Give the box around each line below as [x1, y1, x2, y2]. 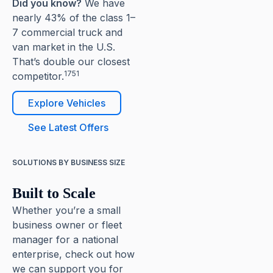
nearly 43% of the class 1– [12, 12, 135, 24]
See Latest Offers [28, 121, 108, 133]
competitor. [12, 70, 64, 82]
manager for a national [12, 233, 118, 246]
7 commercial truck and [12, 26, 122, 38]
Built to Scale [12, 185, 96, 201]
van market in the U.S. [12, 41, 115, 53]
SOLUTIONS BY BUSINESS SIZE [12, 158, 125, 167]
